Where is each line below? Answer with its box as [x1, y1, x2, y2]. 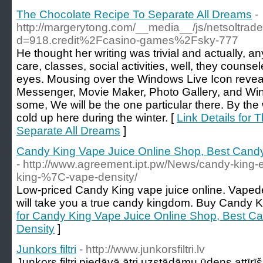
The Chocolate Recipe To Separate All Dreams [16, 8, 252, 21]
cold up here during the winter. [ [16, 112, 177, 124]
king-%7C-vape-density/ [16, 171, 137, 183]
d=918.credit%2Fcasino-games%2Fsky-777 [16, 34, 238, 46]
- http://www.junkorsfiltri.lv [79, 243, 205, 255]
